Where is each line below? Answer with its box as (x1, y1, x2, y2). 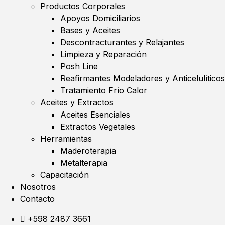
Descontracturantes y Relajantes (60, 37, 184, 47)
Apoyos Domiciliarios (60, 13, 140, 23)
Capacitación (40, 170, 89, 180)
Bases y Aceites (60, 25, 120, 35)
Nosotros (20, 182, 56, 192)
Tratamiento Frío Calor (60, 85, 147, 95)
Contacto (20, 194, 55, 204)
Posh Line (60, 61, 98, 71)
